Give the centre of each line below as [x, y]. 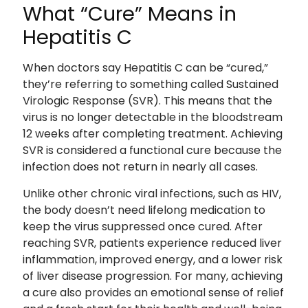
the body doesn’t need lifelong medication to [144, 210]
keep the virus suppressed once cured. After [142, 226]
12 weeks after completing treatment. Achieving [152, 134]
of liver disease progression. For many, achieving [152, 276]
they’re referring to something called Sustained [150, 85]
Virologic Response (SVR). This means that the [147, 101]
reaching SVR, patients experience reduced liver [152, 243]
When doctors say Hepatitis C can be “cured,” [145, 68]
